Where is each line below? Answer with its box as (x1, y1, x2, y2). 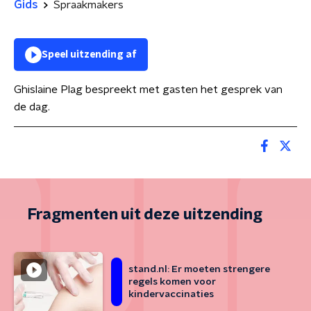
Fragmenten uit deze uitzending (28, 207, 262, 222)
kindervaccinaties (128, 289, 214, 299)
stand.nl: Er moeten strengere (128, 264, 270, 274)
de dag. (14, 101, 50, 112)
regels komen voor (128, 277, 216, 287)
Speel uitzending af (42, 50, 137, 60)
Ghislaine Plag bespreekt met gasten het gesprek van (14, 84, 283, 95)
